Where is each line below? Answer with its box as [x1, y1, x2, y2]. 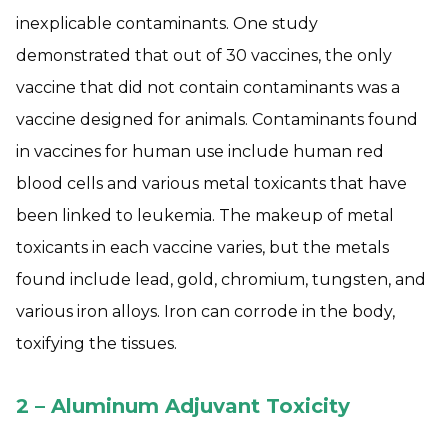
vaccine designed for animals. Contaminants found [16, 110, 418, 129]
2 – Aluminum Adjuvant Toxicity [16, 394, 350, 418]
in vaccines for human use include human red [16, 142, 384, 161]
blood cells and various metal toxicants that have [16, 174, 407, 193]
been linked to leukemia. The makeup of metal [16, 206, 394, 225]
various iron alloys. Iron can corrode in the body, [16, 302, 395, 321]
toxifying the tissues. [16, 334, 177, 353]
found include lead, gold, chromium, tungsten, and [16, 270, 426, 289]
